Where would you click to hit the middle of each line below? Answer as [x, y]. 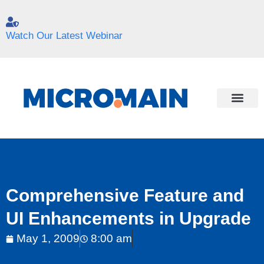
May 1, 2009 [48, 239]
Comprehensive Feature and [125, 196]
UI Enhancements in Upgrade [128, 219]
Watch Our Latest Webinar [64, 36]
